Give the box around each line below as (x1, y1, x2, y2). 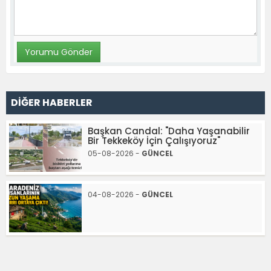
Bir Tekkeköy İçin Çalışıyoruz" (88, 134, 220, 148)
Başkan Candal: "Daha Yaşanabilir (88, 125, 250, 138)
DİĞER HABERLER (11, 96, 93, 110)
